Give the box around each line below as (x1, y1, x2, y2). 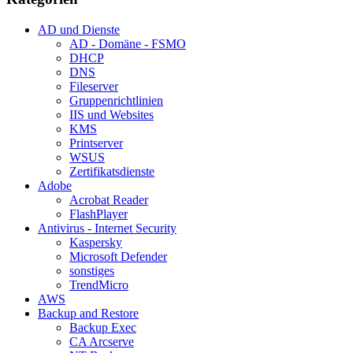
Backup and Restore (38, 307, 139, 321)
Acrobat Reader (69, 193, 148, 207)
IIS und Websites (69, 108, 154, 122)
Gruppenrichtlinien (69, 94, 163, 108)
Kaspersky (69, 236, 122, 250)
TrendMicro (69, 278, 128, 292)
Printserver (69, 136, 123, 150)
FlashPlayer (69, 207, 128, 221)
